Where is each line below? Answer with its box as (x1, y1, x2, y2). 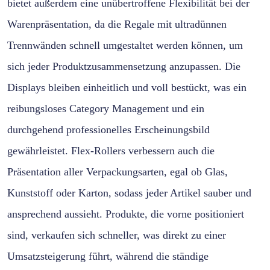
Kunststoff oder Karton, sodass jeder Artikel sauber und (7, 187, 251, 199)
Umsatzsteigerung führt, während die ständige (7, 250, 209, 263)
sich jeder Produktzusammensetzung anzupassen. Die (7, 60, 240, 73)
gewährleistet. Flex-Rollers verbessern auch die (7, 145, 215, 157)
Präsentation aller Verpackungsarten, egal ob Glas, (7, 166, 228, 178)
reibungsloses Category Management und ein (7, 102, 204, 115)
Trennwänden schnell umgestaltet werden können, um (7, 39, 243, 52)
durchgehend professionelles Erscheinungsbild (7, 124, 210, 136)
